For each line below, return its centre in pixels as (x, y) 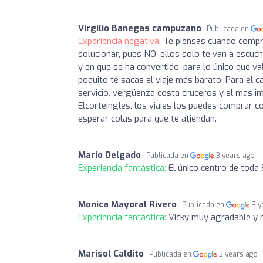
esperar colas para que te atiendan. (147, 118)
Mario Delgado (109, 155)
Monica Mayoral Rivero (127, 204)
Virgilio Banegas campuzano (140, 28)
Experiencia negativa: (121, 41)
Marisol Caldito (111, 253)
